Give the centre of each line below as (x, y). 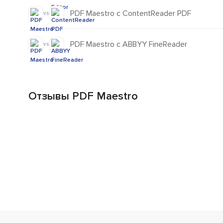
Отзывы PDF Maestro (83, 97)
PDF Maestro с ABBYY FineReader (129, 45)
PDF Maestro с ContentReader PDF (131, 13)
